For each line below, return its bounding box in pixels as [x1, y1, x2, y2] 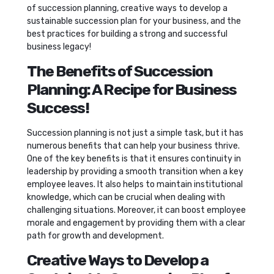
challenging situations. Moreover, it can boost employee [27, 204, 246, 215]
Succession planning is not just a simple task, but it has [27, 127, 243, 138]
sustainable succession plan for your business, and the [27, 15, 241, 26]
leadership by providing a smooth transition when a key [27, 166, 243, 177]
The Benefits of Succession [27, 62, 212, 80]
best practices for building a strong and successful [27, 28, 228, 39]
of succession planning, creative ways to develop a [27, 2, 228, 13]
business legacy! [27, 41, 91, 52]
